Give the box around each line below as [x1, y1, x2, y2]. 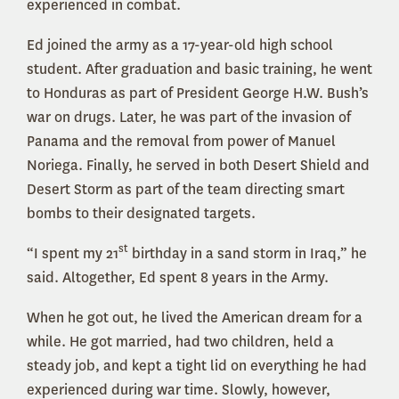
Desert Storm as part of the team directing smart [27, 180, 345, 199]
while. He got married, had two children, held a [27, 332, 334, 351]
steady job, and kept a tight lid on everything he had [27, 356, 367, 375]
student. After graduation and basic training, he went [27, 60, 372, 78]
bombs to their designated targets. [27, 204, 256, 223]
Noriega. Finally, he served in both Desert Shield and [27, 156, 370, 175]
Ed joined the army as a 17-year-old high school [27, 36, 333, 54]
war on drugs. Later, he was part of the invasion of [27, 108, 351, 126]
